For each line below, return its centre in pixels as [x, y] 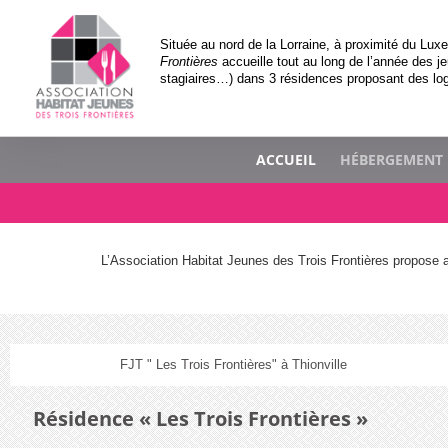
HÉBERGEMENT [391, 160]
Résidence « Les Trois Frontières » [200, 418]
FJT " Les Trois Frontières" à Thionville [233, 364]
